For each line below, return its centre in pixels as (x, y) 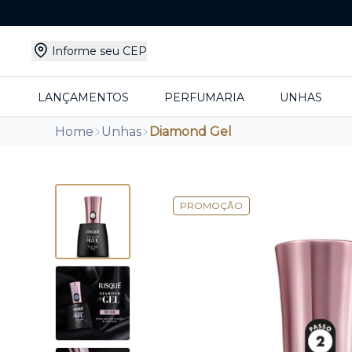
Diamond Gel (191, 132)
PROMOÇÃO (211, 205)
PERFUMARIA (204, 97)
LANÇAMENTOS (83, 97)
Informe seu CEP (99, 51)
